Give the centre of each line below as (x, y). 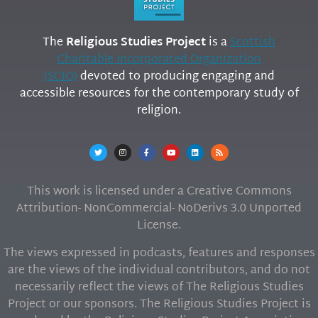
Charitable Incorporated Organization (159, 60)
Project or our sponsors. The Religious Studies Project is (159, 305)
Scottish (253, 43)
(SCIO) (60, 77)
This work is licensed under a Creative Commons (159, 192)
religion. (159, 111)
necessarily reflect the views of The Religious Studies (159, 287)
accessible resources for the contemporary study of (159, 94)
